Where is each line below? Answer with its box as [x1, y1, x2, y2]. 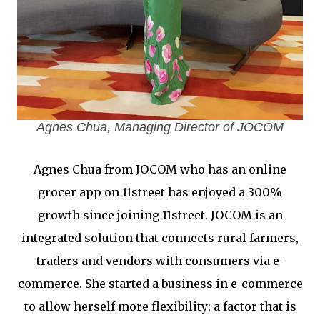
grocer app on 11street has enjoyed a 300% [38, 185, 282, 199]
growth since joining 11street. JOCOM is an [37, 208, 283, 222]
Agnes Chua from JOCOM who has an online [34, 162, 286, 176]
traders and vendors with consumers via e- [36, 254, 284, 268]
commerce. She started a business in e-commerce [17, 276, 303, 291]
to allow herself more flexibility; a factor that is [24, 299, 296, 314]
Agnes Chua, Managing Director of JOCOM [36, 120, 284, 134]
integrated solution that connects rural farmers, [21, 231, 299, 245]
